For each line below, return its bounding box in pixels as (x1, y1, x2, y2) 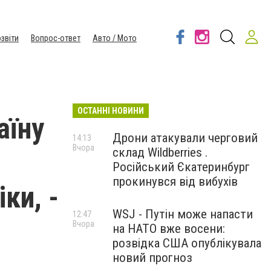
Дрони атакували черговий (113, 131, 258, 145)
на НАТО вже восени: (113, 221, 225, 236)
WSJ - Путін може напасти (113, 207, 253, 221)
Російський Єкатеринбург (113, 160, 250, 174)
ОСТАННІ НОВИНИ (77, 106, 144, 116)
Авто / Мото (93, 33, 137, 43)
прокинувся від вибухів (113, 174, 238, 189)
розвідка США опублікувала (113, 236, 261, 250)
